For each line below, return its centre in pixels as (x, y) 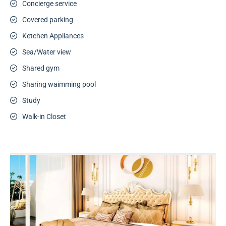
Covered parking (48, 20)
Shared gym (41, 68)
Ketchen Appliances (53, 36)
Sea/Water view (47, 52)
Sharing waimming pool (59, 84)
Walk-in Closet (44, 117)
